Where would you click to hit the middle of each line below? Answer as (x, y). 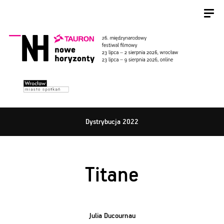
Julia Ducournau (112, 216)
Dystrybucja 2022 (112, 122)
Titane (112, 175)
